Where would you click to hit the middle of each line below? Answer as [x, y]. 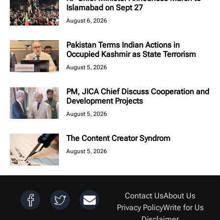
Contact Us [144, 196]
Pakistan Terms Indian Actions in [123, 45]
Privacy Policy [140, 208]
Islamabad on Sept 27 [105, 8]
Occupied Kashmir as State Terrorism [131, 55]
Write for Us [183, 208]
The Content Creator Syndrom [118, 138]
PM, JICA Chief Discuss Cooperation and [138, 92]
